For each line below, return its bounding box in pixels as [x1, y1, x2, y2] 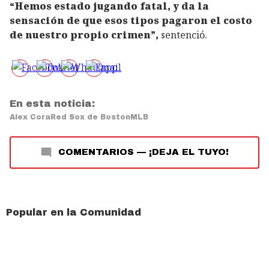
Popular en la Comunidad [6, 207, 141, 217]
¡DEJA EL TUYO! [149, 147, 229, 157]
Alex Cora [10, 112, 50, 121]
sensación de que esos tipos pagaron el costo [10, 13, 252, 27]
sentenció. [159, 28, 207, 41]
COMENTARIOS [58, 147, 134, 157]
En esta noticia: [10, 98, 95, 109]
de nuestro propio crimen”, [10, 28, 159, 41]
